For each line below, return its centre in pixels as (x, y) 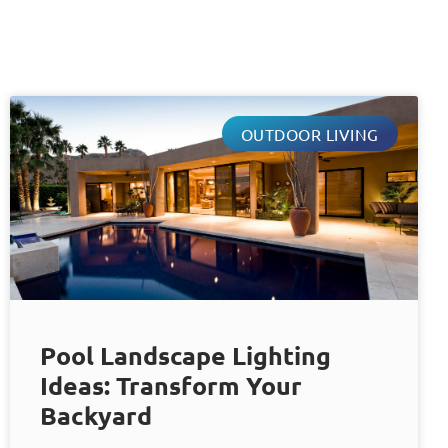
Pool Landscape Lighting (185, 355)
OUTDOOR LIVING (309, 133)
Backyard (96, 415)
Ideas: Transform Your (171, 385)
